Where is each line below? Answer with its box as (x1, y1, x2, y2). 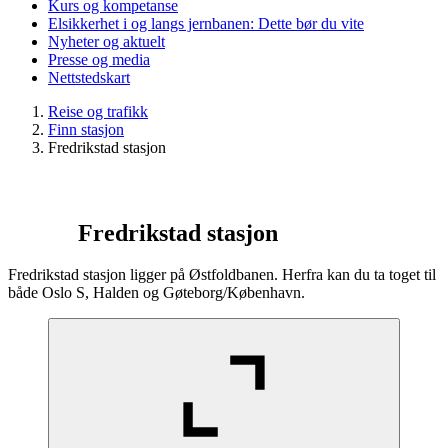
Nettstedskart (48, 68, 130, 86)
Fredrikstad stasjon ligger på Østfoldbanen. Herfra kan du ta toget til (8, 266, 436, 284)
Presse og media (48, 50, 150, 68)
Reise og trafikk (48, 102, 148, 120)
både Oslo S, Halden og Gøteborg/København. (8, 284, 305, 302)
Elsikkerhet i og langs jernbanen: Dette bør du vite (48, 14, 364, 32)
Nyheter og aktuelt (48, 32, 165, 50)
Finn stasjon (48, 120, 124, 138)
